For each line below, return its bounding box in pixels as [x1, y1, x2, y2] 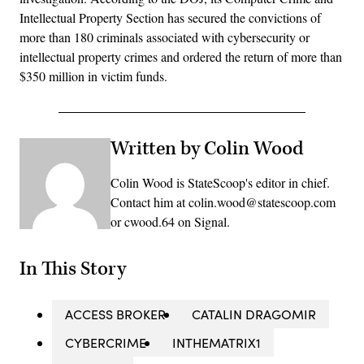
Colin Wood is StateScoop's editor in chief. [110, 173, 330, 191]
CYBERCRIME [65, 334, 146, 352]
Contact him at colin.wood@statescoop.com [110, 193, 336, 210]
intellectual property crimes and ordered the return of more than [19, 47, 342, 65]
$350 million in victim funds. [19, 67, 167, 84]
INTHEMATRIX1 [172, 334, 261, 352]
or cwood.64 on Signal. [110, 212, 230, 230]
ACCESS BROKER [65, 305, 166, 323]
